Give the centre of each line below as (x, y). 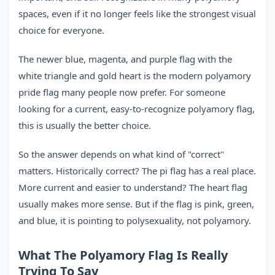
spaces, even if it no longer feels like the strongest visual (137, 14)
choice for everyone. (61, 30)
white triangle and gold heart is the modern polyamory (135, 76)
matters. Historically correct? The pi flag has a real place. (137, 171)
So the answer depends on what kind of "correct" (121, 154)
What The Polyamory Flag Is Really (123, 255)
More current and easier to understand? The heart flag (133, 187)
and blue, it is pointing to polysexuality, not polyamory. (135, 220)
